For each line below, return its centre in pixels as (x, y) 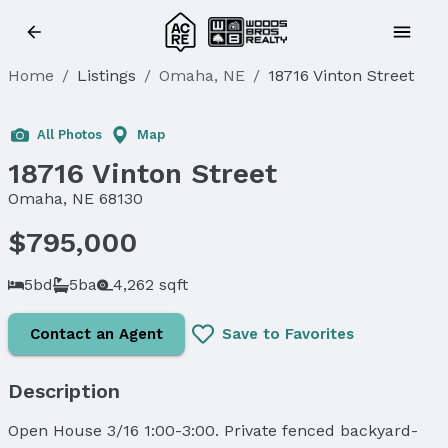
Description (64, 390)
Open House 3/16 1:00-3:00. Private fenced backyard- (213, 430)
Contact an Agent (96, 333)
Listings (106, 75)
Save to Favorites (288, 333)
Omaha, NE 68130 (75, 198)
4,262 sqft (150, 284)
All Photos (69, 134)
